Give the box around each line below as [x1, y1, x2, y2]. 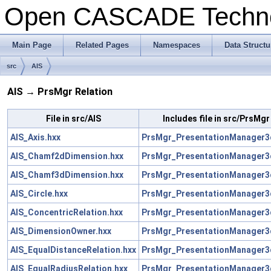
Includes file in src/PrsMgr [163, 113, 270, 123]
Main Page [12, 41, 51, 50]
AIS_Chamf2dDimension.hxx [10, 151, 123, 161]
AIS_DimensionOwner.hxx [10, 226, 111, 236]
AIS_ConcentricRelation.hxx [10, 207, 123, 217]
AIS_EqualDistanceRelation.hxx [10, 244, 136, 255]
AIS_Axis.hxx [10, 132, 60, 142]
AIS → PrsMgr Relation [7, 86, 113, 98]
